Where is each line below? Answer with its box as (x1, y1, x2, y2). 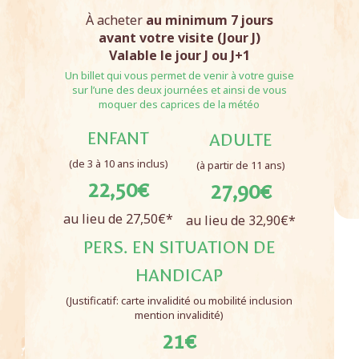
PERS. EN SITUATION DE (83, 236, 276, 258)
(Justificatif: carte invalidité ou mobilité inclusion (66, 293, 293, 308)
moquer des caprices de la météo (99, 97, 260, 111)
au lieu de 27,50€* (63, 210, 174, 228)
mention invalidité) (135, 308, 224, 322)
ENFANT (87, 128, 150, 149)
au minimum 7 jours (145, 11, 273, 29)
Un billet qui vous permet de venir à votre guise (64, 68, 294, 83)
